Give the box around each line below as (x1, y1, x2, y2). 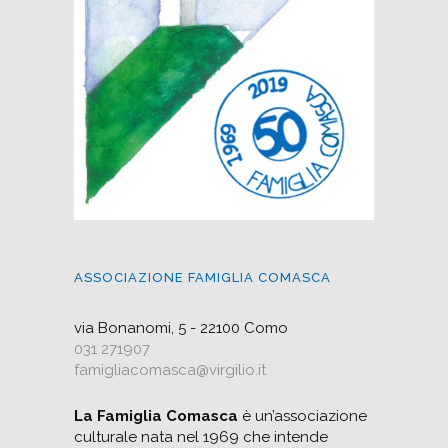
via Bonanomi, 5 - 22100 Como (74, 319, 288, 337)
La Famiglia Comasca (74, 407, 238, 425)
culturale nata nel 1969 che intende (74, 428, 328, 446)
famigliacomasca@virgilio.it (74, 361, 266, 379)
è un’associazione (238, 407, 367, 425)
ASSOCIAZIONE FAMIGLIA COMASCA (74, 270, 331, 285)
